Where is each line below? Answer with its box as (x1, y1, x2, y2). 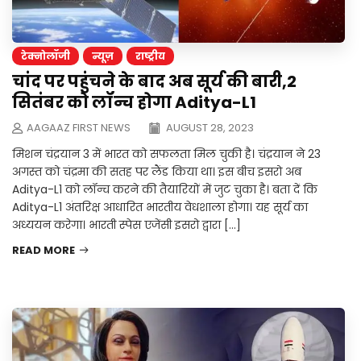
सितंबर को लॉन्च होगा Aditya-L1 (12, 91, 256, 114)
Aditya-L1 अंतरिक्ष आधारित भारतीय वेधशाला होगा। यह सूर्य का (12, 199, 308, 216)
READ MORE (12, 243, 75, 259)
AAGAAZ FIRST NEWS (27, 120, 131, 136)
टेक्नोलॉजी (21, 49, 70, 64)
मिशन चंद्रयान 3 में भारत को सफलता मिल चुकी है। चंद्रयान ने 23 (12, 146, 321, 163)
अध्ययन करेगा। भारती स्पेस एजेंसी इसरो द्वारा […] (12, 217, 241, 234)
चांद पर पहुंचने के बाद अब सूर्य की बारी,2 (12, 70, 297, 93)
